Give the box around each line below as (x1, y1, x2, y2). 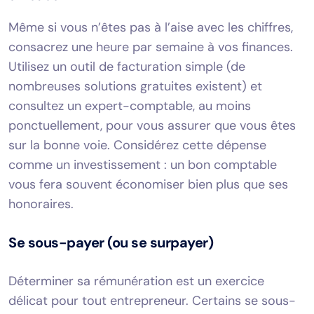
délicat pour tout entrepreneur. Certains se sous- (8, 292, 296, 309)
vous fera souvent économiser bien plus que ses (8, 175, 288, 193)
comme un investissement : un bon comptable (8, 156, 277, 173)
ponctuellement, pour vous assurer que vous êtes (8, 116, 296, 134)
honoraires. (8, 195, 74, 212)
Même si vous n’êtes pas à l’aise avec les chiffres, (8, 18, 293, 36)
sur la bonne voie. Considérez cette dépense (8, 136, 266, 153)
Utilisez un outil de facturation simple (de (8, 57, 245, 75)
